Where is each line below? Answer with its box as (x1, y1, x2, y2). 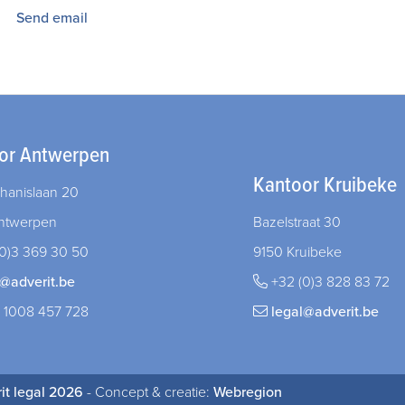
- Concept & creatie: (83, 383, 213, 401)
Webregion (213, 383, 282, 401)
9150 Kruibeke (252, 243, 342, 261)
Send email (16, 9, 88, 27)
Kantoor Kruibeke (252, 172, 397, 200)
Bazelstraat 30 (252, 213, 341, 231)
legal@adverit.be (270, 303, 379, 321)
